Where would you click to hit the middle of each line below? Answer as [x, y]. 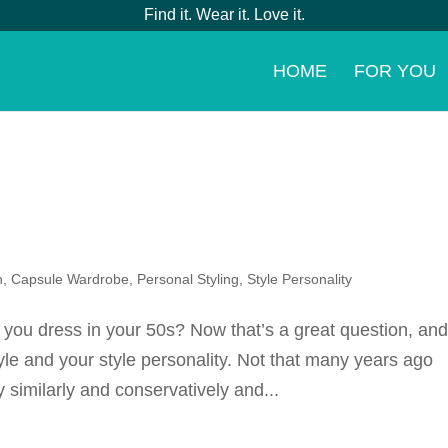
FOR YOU [394, 71]
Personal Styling [188, 279]
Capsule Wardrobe [70, 279]
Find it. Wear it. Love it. [224, 14]
